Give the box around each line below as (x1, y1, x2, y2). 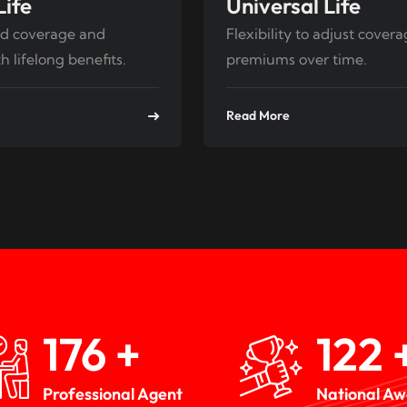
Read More (226, 107, 290, 124)
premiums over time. (226, 50, 367, 69)
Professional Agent (43, 383, 184, 405)
